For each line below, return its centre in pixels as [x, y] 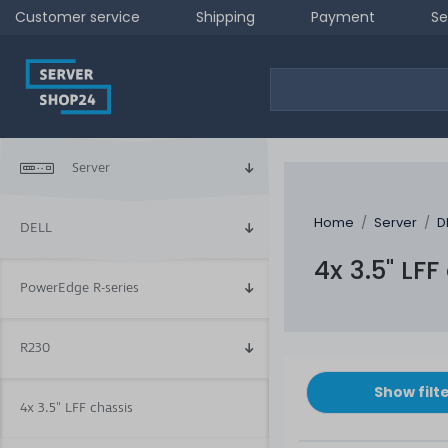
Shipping [225, 17]
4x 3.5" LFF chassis [76, 407]
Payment [343, 17]
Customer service [77, 17]
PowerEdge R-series [79, 287]
